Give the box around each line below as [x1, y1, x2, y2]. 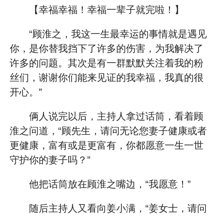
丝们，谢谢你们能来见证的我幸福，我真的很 [10, 72, 203, 83]
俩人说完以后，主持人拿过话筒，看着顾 [29, 111, 203, 122]
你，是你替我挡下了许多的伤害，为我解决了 [10, 43, 203, 54]
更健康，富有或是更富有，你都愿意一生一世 [10, 140, 203, 151]
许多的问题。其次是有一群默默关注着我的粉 [10, 58, 203, 68]
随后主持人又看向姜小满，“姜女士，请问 [29, 203, 207, 214]
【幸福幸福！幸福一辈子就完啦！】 [29, 4, 184, 15]
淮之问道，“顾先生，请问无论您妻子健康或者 [10, 125, 207, 136]
